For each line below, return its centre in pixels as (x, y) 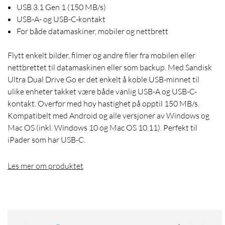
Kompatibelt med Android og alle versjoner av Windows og (108, 116)
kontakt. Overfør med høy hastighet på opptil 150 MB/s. (103, 104)
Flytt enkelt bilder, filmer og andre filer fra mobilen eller (101, 55)
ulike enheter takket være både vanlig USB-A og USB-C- (102, 92)
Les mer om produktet (45, 166)
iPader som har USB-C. (46, 140)
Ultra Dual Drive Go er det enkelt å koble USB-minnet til (103, 80)
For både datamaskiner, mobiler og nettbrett (92, 31)
